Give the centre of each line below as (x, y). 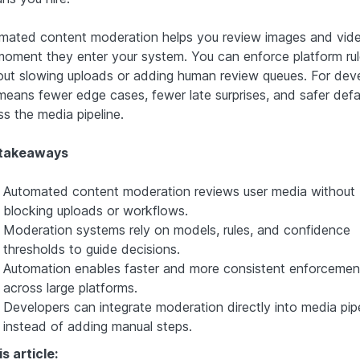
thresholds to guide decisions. (91, 249)
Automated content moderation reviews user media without (179, 191)
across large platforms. (70, 287)
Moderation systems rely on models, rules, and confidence (176, 229)
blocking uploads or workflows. (95, 210)
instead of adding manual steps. (97, 326)
